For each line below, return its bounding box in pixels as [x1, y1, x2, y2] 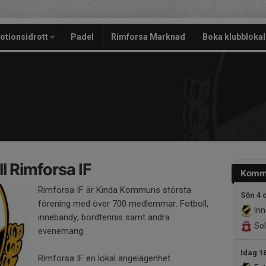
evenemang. [38, 226, 85, 236]
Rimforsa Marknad [111, 32, 185, 42]
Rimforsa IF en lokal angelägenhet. [38, 253, 172, 264]
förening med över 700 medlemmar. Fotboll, [38, 198, 208, 209]
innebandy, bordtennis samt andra [38, 212, 170, 223]
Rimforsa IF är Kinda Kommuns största [38, 185, 191, 195]
